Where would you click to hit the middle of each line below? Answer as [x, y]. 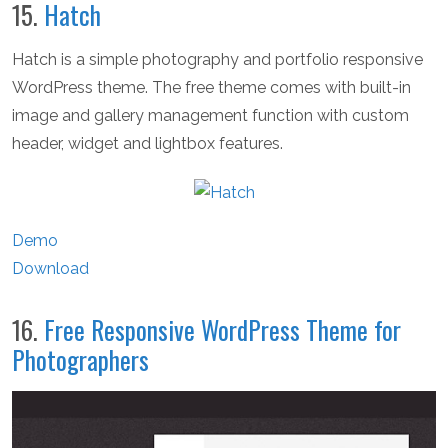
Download [50, 268]
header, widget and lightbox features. [147, 143]
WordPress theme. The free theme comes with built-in [211, 87]
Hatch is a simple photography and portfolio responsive [217, 59]
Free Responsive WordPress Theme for [222, 329]
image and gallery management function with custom [210, 115]
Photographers [80, 359]
